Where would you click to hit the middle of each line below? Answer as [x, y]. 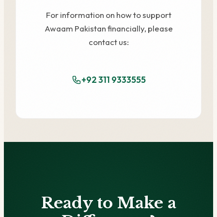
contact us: [108, 42]
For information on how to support [108, 15]
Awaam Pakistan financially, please [108, 29]
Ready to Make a [108, 203]
